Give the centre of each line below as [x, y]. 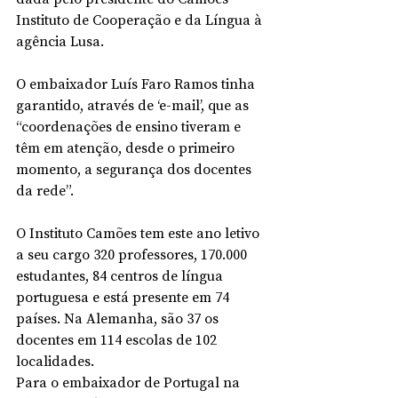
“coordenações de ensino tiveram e [130, 126]
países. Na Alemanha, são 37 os [119, 318]
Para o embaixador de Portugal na [130, 382]
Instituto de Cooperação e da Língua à [141, 20]
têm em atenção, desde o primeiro [127, 147]
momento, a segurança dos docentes [135, 169]
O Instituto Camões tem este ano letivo [139, 233]
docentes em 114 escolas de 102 [118, 339]
